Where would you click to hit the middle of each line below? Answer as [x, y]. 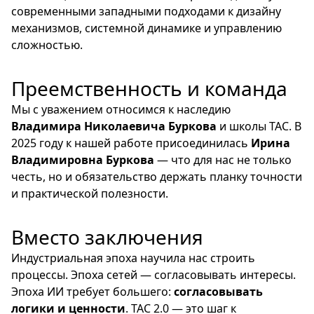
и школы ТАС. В [259, 126]
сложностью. [47, 45]
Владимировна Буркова [83, 160]
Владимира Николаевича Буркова [114, 126]
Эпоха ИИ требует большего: [93, 292]
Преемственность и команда [149, 88]
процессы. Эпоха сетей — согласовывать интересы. [153, 275]
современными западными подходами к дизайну [146, 11]
